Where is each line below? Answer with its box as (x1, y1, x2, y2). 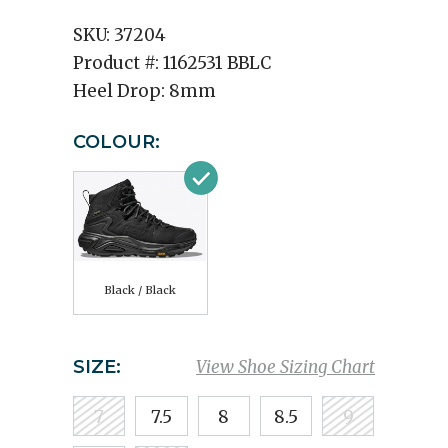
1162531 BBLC (163, 52, 271, 74)
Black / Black (104, 283, 176, 297)
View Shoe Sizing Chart (196, 356, 375, 378)
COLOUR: (73, 131, 160, 153)
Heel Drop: (73, 80, 169, 102)
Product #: (73, 52, 163, 74)
